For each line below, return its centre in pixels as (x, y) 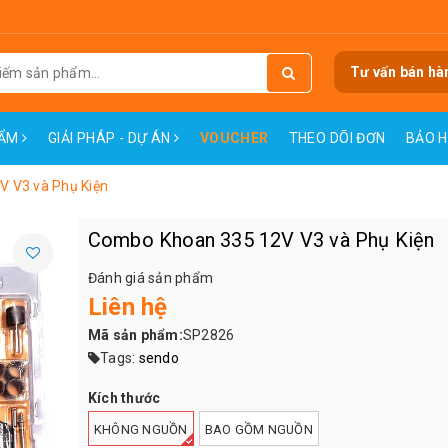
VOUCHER (234, 138)
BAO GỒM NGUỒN (258, 430)
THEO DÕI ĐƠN (337, 138)
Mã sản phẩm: (135, 335)
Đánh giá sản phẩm (150, 278)
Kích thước (124, 397)
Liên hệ (127, 307)
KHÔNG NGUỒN (140, 430)
